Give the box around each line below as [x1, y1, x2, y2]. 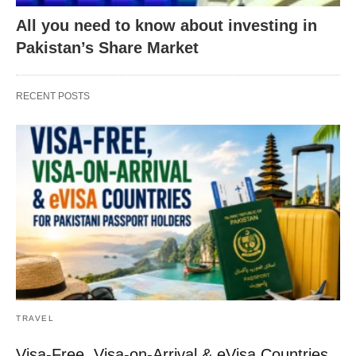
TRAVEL [16, 314, 54, 323]
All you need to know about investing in [16, 16, 317, 34]
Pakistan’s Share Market [16, 38, 199, 56]
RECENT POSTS [16, 90, 90, 102]
